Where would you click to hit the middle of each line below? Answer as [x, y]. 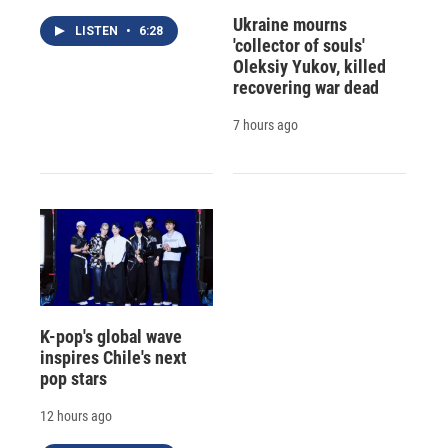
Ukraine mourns [289, 25]
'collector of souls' [298, 46]
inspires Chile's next [113, 357]
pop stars [73, 378]
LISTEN [98, 31]
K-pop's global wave [111, 336]
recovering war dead [305, 88]
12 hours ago [76, 415]
